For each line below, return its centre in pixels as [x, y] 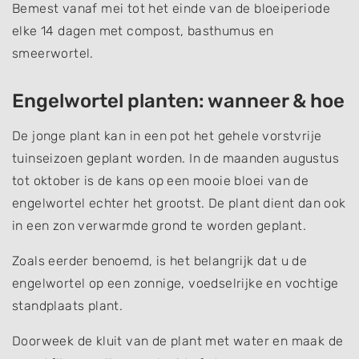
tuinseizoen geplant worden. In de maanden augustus [175, 158]
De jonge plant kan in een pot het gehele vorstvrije [167, 135]
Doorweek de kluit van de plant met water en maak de [178, 341]
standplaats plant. [69, 305]
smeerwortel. [53, 53]
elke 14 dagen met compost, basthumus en [143, 30]
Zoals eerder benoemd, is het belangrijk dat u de [160, 260]
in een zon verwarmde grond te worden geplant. [161, 225]
